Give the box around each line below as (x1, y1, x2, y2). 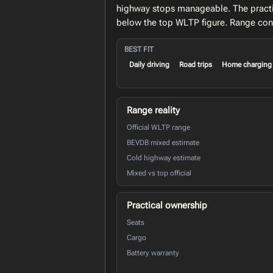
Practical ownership (127, 199, 207, 211)
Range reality (127, 104, 180, 116)
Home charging (222, 60, 272, 69)
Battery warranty (127, 248, 179, 257)
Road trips (179, 60, 212, 69)
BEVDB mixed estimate (127, 138, 199, 147)
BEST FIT (124, 44, 154, 54)
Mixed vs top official (127, 168, 191, 177)
